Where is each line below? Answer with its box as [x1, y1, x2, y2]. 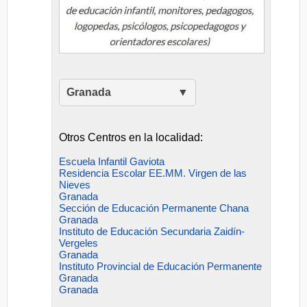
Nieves [59, 178, 91, 191]
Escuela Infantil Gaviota [59, 155, 165, 167]
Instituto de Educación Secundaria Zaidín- [59, 225, 245, 237]
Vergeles [59, 236, 99, 249]
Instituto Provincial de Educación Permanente [59, 260, 262, 272]
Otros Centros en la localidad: [59, 131, 204, 143]
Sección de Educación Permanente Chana [59, 201, 249, 214]
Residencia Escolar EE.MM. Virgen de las [59, 167, 247, 179]
